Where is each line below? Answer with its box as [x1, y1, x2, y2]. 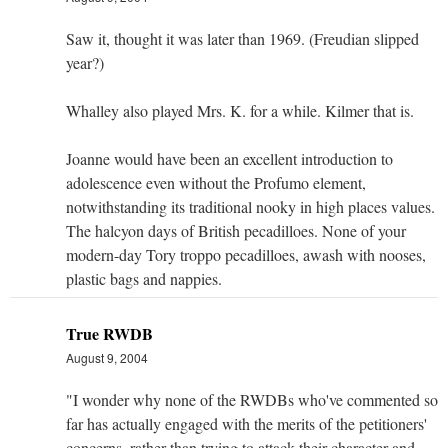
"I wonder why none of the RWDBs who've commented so [66, 388, 438, 410]
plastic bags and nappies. [66, 267, 222, 289]
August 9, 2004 [66, 348, 148, 366]
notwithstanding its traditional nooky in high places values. [66, 195, 435, 217]
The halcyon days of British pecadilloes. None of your [66, 219, 406, 241]
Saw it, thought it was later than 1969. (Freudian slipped [66, 27, 419, 49]
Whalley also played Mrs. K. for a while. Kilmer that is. [66, 99, 414, 121]
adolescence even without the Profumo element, [66, 171, 366, 193]
